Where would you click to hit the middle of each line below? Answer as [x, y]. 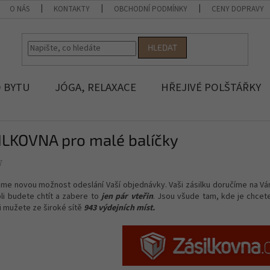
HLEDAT [163, 48]
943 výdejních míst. [119, 208]
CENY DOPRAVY [238, 9]
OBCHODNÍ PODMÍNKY [151, 9]
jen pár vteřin [127, 196]
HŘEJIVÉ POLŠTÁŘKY [211, 87]
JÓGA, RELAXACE [96, 87]
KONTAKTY [72, 9]
